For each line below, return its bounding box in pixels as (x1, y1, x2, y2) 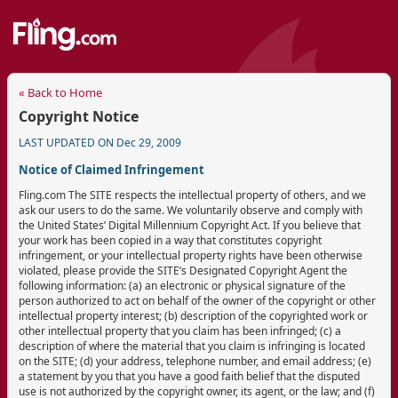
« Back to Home (19, 84, 102, 100)
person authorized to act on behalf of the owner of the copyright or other (19, 292, 376, 308)
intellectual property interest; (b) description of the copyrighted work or (19, 307, 368, 323)
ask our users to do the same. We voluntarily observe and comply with (19, 202, 362, 218)
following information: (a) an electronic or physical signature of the (19, 277, 346, 293)
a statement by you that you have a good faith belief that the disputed (19, 368, 360, 384)
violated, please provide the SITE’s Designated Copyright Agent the (19, 262, 347, 278)
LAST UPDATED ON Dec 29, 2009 (19, 134, 181, 150)
